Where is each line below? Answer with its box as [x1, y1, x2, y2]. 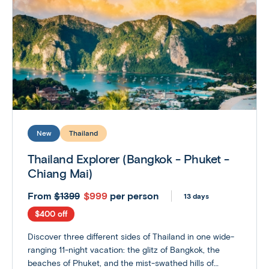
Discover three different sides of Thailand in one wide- [28, 231, 234, 242]
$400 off [35, 209, 67, 219]
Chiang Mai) [28, 166, 92, 181]
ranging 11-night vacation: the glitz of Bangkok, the [28, 244, 220, 255]
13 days [184, 191, 209, 201]
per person [110, 190, 159, 202]
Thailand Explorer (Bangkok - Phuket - [28, 151, 229, 166]
